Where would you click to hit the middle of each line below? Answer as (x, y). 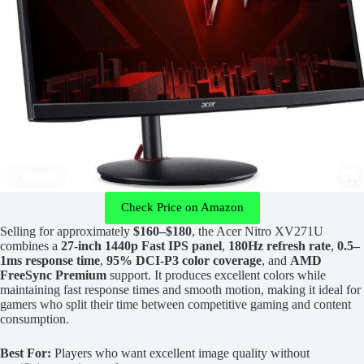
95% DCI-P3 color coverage (184, 260)
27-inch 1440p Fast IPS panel (141, 245)
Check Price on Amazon (182, 208)
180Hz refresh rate (279, 245)
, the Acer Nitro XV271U (258, 231)
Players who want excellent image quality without (180, 353)
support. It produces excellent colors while (216, 275)
